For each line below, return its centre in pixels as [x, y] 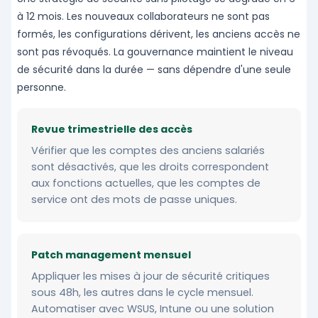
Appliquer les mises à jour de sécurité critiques [150, 276]
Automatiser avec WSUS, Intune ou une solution [153, 309]
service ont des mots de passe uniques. [134, 200]
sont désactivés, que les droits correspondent [150, 167]
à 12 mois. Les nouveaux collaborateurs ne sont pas [143, 17]
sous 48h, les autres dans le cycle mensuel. [142, 293]
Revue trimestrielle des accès [112, 130]
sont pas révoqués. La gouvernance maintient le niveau [155, 52]
